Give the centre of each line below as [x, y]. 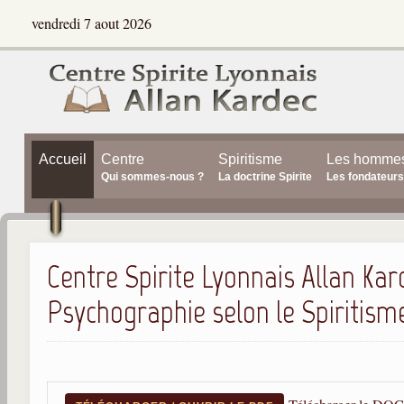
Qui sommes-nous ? [152, 177]
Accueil [62, 159]
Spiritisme [250, 159]
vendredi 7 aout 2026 [91, 23]
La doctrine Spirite [265, 177]
